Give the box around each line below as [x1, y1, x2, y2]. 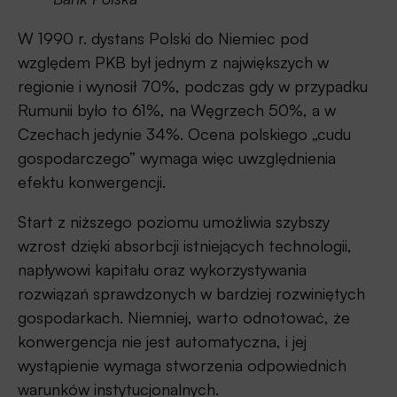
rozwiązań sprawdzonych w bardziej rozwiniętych [18, 283, 365, 303]
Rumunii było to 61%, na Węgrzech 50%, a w [18, 99, 336, 120]
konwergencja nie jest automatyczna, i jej [18, 331, 307, 351]
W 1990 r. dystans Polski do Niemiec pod [18, 27, 308, 48]
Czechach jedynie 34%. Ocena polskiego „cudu [18, 123, 351, 144]
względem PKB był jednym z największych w [18, 51, 329, 72]
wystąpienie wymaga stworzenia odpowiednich [18, 354, 346, 375]
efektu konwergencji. [18, 171, 166, 191]
